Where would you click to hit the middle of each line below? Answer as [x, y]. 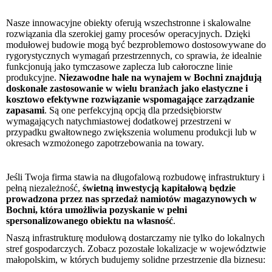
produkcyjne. [32, 78]
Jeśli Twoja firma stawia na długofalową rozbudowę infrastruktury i [135, 177]
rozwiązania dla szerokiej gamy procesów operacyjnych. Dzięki [128, 34]
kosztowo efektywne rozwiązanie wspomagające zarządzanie [130, 100]
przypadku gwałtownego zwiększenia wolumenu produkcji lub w [131, 132]
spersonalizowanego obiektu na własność [90, 221]
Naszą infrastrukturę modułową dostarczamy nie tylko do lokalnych [135, 238]
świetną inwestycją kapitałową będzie [159, 188]
